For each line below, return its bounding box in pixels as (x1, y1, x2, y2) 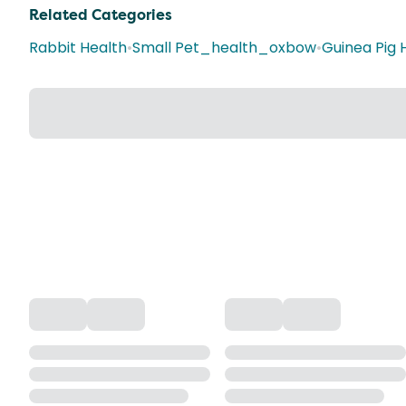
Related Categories (29, 5, 172, 24)
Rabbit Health (29, 37, 127, 58)
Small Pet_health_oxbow (132, 37, 316, 58)
